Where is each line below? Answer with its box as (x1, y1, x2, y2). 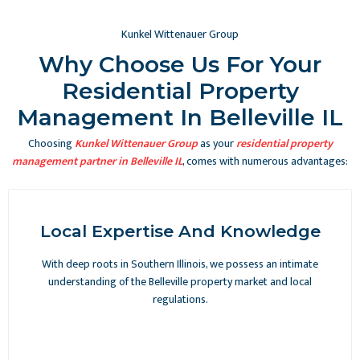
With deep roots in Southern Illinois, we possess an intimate (42, 254, 318, 273)
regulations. (152, 289, 208, 309)
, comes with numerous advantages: (182, 151, 348, 170)
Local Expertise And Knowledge (39, 220, 321, 241)
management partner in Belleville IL (12, 151, 182, 170)
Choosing (27, 133, 75, 153)
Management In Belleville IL (17, 103, 343, 131)
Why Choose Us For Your (39, 50, 321, 78)
